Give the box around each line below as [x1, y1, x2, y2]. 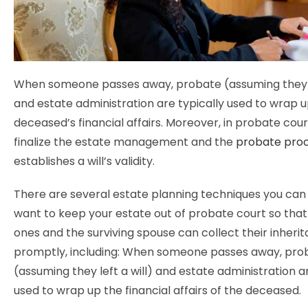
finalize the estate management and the [14, 134, 236, 150]
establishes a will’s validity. [14, 153, 155, 169]
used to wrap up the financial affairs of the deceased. [14, 283, 301, 298]
